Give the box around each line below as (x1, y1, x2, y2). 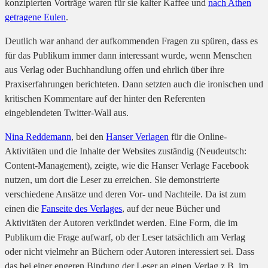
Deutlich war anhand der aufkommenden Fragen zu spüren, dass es (5, 36, 258, 47)
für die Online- (169, 132, 227, 142)
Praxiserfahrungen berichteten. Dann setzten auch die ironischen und (5, 79, 263, 90)
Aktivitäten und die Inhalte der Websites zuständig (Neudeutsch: (5, 146, 246, 157)
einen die (5, 203, 41, 214)
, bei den (71, 132, 106, 142)
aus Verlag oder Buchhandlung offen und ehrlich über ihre (5, 65, 224, 75)
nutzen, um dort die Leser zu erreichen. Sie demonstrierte (5, 175, 220, 185)
